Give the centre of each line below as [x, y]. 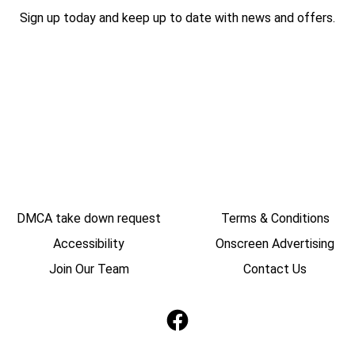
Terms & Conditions [275, 218]
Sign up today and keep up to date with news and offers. [177, 17]
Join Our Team [89, 269]
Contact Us [275, 269]
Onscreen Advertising [275, 243]
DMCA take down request [89, 218]
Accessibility [89, 243]
